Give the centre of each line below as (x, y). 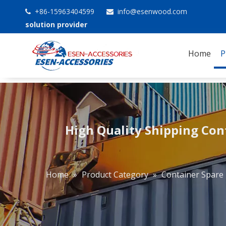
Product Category (115, 175)
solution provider (56, 24)
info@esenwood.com (151, 11)
